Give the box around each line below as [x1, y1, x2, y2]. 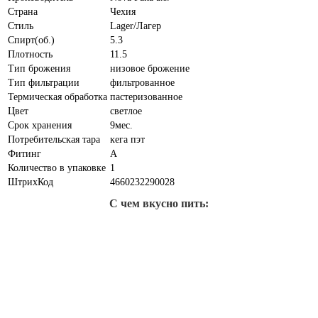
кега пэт [110, 134, 145, 146]
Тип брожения [8, 63, 70, 75]
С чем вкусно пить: [109, 197, 209, 210]
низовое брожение [110, 63, 190, 75]
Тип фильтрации [8, 77, 79, 89]
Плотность [8, 49, 53, 60]
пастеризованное [110, 92, 182, 103]
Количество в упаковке [8, 163, 106, 174]
